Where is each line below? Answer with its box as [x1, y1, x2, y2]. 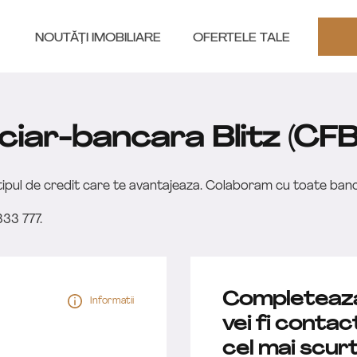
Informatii [90, 296, 135, 306]
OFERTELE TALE [193, 32, 290, 45]
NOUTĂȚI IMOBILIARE [35, 32, 161, 45]
